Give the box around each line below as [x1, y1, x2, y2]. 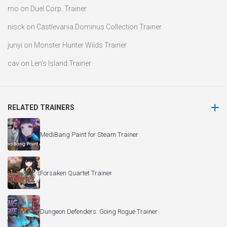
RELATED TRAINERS [8, 103, 74, 112]
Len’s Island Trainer [31, 59, 91, 68]
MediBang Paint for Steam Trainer [40, 130, 138, 138]
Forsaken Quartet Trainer [40, 169, 112, 177]
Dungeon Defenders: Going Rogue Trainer [40, 207, 158, 215]
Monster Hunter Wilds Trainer [34, 41, 127, 50]
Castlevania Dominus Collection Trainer [36, 23, 162, 31]
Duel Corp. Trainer [30, 5, 87, 13]
